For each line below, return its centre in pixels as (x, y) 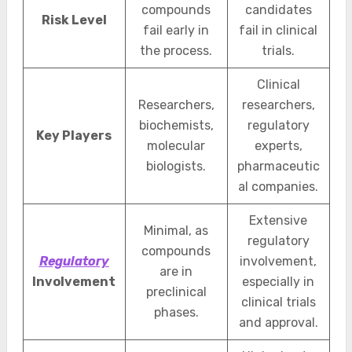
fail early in (176, 30)
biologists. (176, 166)
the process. (176, 51)
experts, (278, 146)
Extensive (278, 220)
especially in (278, 282)
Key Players (74, 136)
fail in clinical (278, 30)
